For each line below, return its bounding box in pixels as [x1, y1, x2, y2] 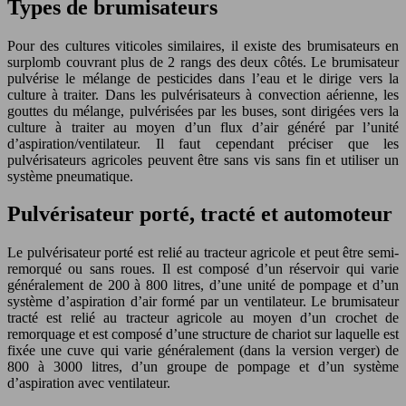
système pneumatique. [7, 168, 133, 184]
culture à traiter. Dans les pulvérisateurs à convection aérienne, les [7, 86, 399, 102]
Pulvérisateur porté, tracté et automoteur [7, 202, 392, 227]
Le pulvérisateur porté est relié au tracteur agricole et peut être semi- [7, 245, 399, 261]
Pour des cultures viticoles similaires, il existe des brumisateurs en [7, 37, 399, 53]
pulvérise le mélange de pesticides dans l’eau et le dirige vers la [7, 70, 399, 86]
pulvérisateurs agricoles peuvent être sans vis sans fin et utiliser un [7, 151, 399, 168]
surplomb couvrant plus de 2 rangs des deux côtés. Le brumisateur [7, 53, 399, 70]
